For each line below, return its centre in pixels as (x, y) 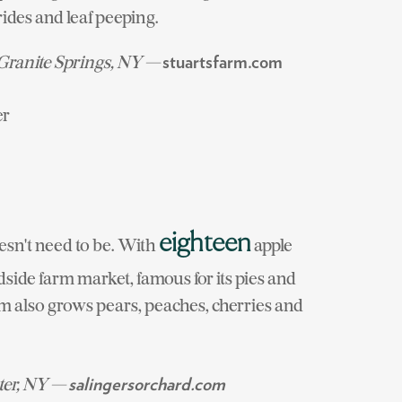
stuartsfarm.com (223, 63)
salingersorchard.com (147, 385)
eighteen (205, 244)
